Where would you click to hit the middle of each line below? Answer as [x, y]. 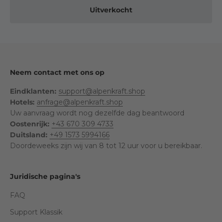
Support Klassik [36, 212]
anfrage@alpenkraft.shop [80, 102]
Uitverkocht [111, 10]
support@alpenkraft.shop [102, 91]
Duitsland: [30, 135]
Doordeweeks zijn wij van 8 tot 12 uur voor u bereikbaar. [106, 146]
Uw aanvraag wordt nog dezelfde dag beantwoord [97, 113]
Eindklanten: [34, 91]
